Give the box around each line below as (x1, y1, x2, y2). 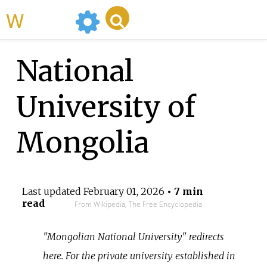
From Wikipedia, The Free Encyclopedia (74, 199, 202, 210)
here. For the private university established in (43, 249, 236, 262)
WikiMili (24, 6, 70, 33)
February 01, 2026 (83, 185, 164, 198)
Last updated (21, 185, 83, 198)
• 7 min (164, 185, 203, 198)
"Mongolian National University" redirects (43, 230, 225, 243)
